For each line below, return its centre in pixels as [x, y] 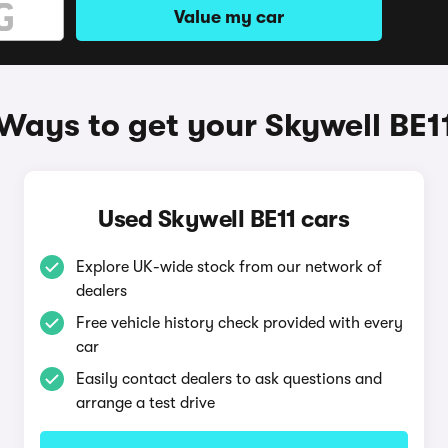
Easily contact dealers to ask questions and [228, 379]
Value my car [229, 17]
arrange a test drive [145, 403]
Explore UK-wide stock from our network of [228, 267]
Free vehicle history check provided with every [239, 323]
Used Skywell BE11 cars [224, 219]
